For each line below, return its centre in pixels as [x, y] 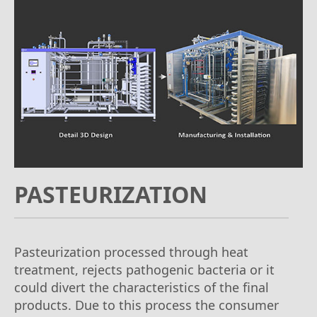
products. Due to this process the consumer [146, 305]
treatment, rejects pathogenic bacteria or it [144, 269]
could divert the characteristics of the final [142, 287]
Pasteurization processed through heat [131, 252]
